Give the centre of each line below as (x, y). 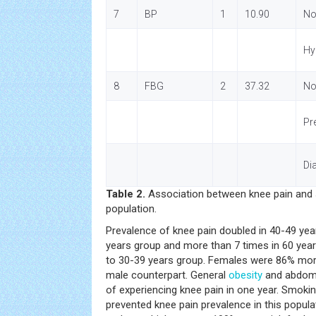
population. (131, 209)
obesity (245, 275)
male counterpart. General (167, 275)
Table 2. (126, 194)
